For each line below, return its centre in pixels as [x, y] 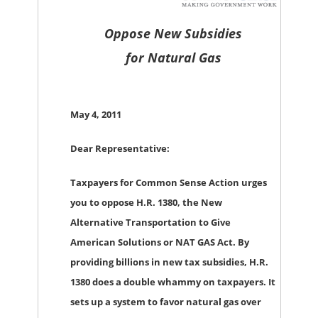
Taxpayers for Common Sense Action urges [168, 182]
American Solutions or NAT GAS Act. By [159, 242]
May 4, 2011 [95, 114]
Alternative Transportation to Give [150, 222]
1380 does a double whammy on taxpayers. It [172, 281]
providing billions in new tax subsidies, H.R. [169, 262]
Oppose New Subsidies [174, 33]
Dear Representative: [120, 148]
